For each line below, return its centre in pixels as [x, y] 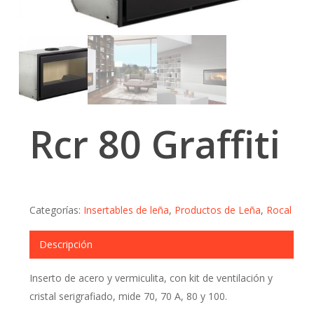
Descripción [66, 244]
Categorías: [56, 210]
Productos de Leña [217, 210]
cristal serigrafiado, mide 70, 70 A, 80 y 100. [128, 296]
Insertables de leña [126, 210]
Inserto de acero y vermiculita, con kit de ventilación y [151, 278]
